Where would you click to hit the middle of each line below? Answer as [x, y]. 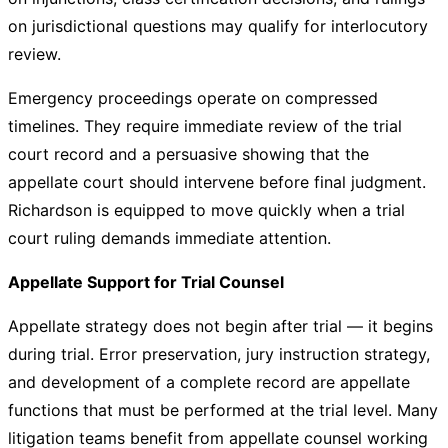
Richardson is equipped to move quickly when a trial [206, 210]
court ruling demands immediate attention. [169, 238]
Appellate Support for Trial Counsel [146, 282]
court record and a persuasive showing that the [188, 154]
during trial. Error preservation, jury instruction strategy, [219, 354]
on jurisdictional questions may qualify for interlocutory [218, 26]
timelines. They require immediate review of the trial [205, 126]
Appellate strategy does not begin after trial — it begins [220, 326]
